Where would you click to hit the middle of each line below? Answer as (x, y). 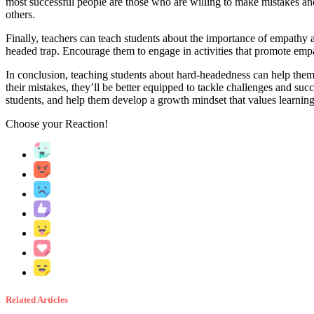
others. (20, 15)
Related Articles (37, 300)
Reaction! (87, 124)
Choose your (35, 124)
